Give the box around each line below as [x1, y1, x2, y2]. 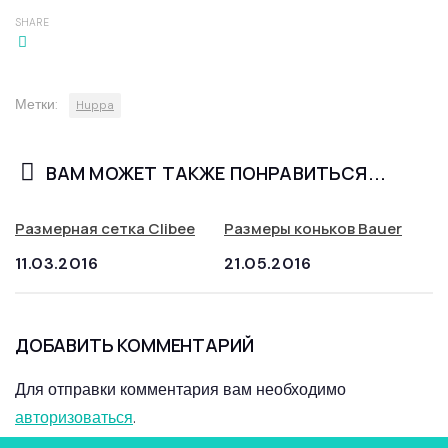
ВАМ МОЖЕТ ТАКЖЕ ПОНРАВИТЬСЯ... [45, 161, 387, 186]
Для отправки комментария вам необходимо [15, 379, 346, 401]
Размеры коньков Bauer [224, 218, 402, 240]
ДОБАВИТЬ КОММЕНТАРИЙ [15, 333, 254, 358]
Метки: [15, 95, 58, 114]
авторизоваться [15, 407, 133, 429]
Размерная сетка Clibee [15, 218, 195, 240]
